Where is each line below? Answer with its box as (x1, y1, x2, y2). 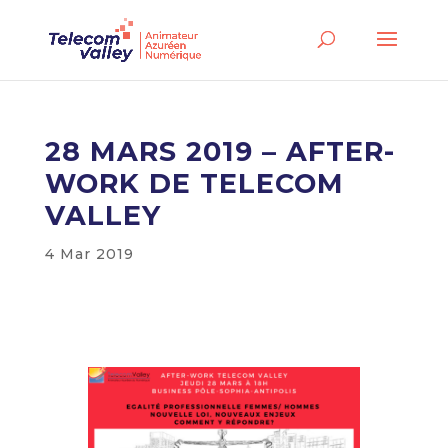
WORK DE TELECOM (44, 167, 344, 200)
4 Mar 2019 (44, 245, 134, 263)
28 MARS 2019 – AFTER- (44, 135, 395, 168)
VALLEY (44, 199, 161, 232)
